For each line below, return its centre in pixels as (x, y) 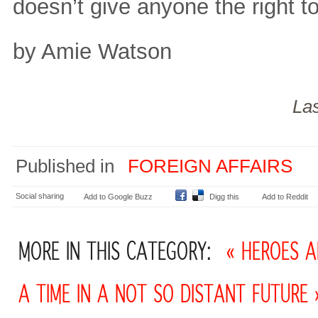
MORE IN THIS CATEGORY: (115, 250)
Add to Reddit (285, 197)
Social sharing (40, 196)
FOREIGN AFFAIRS (210, 166)
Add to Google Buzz (118, 197)
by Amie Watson (92, 51)
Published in (65, 166)
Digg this (224, 197)
